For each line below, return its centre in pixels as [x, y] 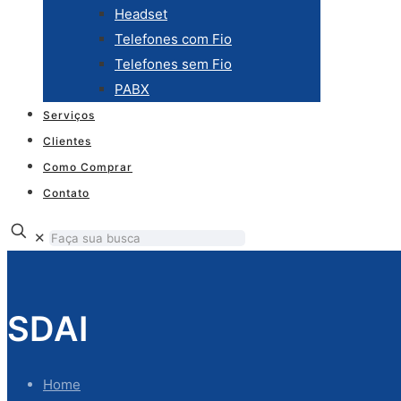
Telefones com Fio [173, 39]
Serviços [69, 115]
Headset [141, 14]
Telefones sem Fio [173, 64]
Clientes [67, 141]
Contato [66, 193]
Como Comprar [88, 167]
